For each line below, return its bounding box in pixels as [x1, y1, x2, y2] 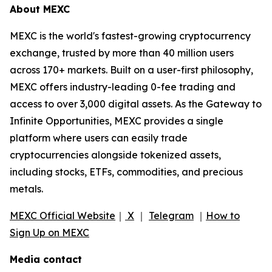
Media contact [10, 253, 82, 265]
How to [206, 209, 240, 222]
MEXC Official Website [10, 209, 115, 222]
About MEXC [10, 2, 70, 15]
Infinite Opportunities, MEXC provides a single [10, 114, 223, 127]
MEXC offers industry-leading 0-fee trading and [10, 80, 236, 93]
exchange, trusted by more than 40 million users [10, 46, 234, 59]
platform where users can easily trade [10, 131, 188, 144]
